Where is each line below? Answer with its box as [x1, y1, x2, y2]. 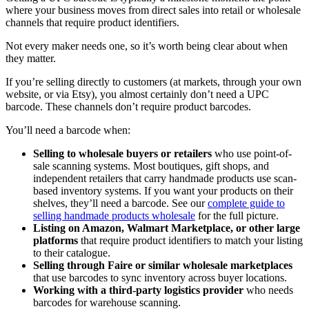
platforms [33, 234, 78, 246]
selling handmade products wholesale [33, 209, 195, 221]
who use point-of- [212, 147, 292, 159]
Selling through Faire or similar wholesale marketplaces [33, 259, 292, 271]
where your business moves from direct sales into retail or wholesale [6, 3, 301, 16]
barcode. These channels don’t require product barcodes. [6, 100, 251, 112]
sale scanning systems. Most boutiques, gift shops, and [33, 159, 269, 172]
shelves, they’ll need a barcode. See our [33, 197, 208, 209]
